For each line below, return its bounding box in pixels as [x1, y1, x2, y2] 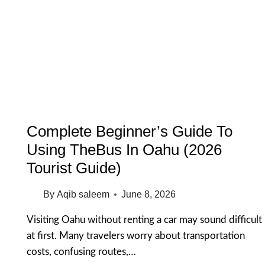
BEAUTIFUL [75, 77, 122, 86]
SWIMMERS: [75, 27, 127, 36]
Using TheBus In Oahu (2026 [27, 141, 222, 159]
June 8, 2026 [121, 189, 176, 200]
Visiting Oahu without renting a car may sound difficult [27, 215, 263, 225]
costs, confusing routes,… [27, 247, 137, 257]
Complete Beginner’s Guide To [27, 122, 233, 141]
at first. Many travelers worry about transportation [27, 231, 245, 241]
